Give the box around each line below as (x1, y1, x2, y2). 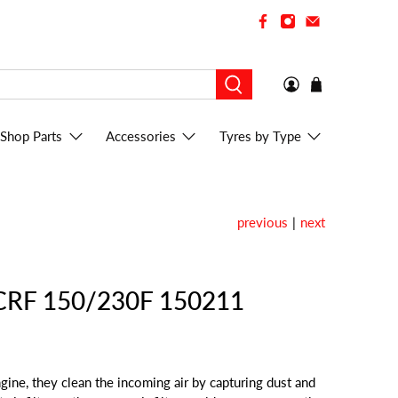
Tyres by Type (219, 127, 301, 144)
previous (237, 213, 288, 230)
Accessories (105, 127, 176, 144)
